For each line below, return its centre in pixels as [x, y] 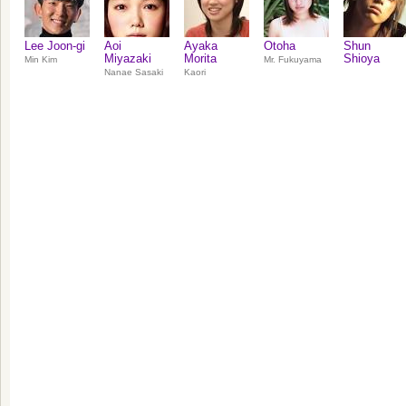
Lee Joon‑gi [55, 46]
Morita [200, 58]
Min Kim [41, 59]
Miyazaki [128, 58]
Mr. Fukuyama [293, 59]
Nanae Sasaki [134, 72]
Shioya [362, 58]
